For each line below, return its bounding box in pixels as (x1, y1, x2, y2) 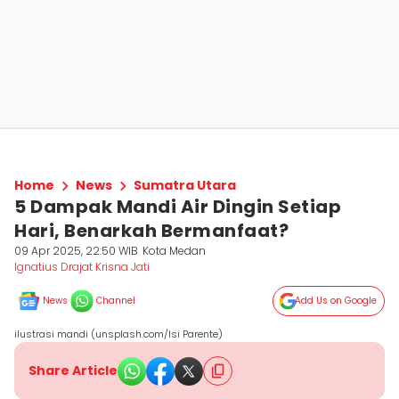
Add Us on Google (295, 294, 377, 307)
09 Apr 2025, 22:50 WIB (14, 243, 138, 258)
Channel (96, 294, 135, 307)
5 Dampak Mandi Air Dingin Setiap (14, 194, 341, 219)
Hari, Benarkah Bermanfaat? (14, 218, 289, 243)
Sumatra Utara (134, 176, 236, 194)
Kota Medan (142, 243, 207, 258)
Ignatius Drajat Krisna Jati (14, 259, 150, 274)
